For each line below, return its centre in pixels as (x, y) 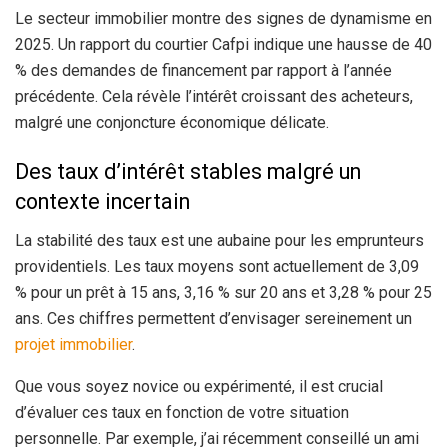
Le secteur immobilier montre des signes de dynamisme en (223, 18)
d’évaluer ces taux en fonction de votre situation (182, 412)
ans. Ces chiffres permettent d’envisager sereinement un (213, 318)
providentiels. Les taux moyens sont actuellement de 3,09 (217, 266)
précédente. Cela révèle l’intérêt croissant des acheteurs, (214, 96)
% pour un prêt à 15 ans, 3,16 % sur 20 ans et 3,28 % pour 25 (223, 292)
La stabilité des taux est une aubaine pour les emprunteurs (219, 240)
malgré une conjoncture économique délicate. (172, 122)
